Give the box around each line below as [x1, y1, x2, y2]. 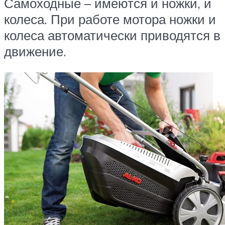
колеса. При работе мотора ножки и [4, 11, 216, 28]
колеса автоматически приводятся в [4, 27, 220, 44]
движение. [4, 43, 66, 60]
